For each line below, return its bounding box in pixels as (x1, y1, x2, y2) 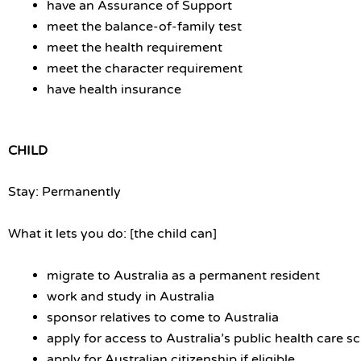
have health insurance (47, 81, 181, 98)
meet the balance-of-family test (47, 18, 242, 35)
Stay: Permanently (8, 184, 121, 201)
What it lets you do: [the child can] (8, 226, 217, 243)
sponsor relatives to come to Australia (47, 309, 279, 326)
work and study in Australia (47, 288, 214, 305)
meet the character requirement (47, 60, 243, 77)
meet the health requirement (47, 39, 222, 56)
